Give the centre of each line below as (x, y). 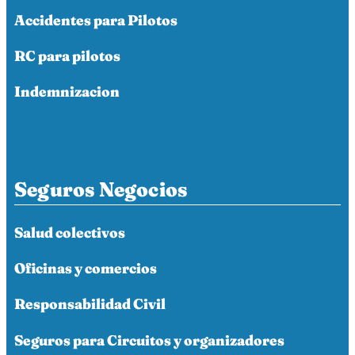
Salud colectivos (70, 232)
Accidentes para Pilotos (96, 20)
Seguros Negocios (101, 189)
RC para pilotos (67, 56)
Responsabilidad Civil (90, 304)
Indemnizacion (67, 92)
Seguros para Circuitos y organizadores (149, 340)
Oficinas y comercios (86, 269)
